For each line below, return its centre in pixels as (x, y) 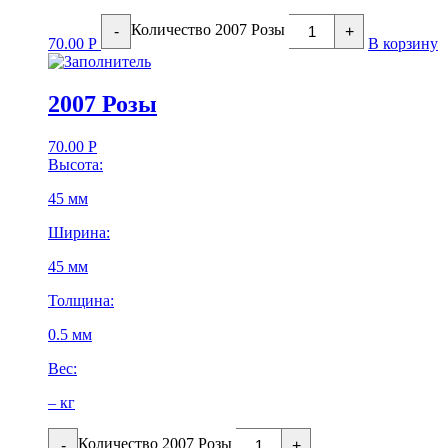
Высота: (75, 165)
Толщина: (81, 301)
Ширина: (79, 233)
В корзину (403, 44)
